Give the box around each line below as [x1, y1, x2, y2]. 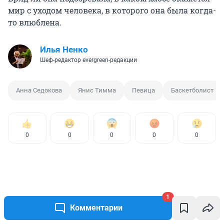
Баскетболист [171, 86, 213, 94]
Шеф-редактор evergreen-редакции [40, 56, 137, 63]
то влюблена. [8, 16, 61, 27]
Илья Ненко [40, 44, 88, 54]
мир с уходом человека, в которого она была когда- [8, 4, 216, 15]
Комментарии [69, 203, 122, 212]
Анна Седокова [16, 86, 62, 94]
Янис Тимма [78, 86, 116, 94]
